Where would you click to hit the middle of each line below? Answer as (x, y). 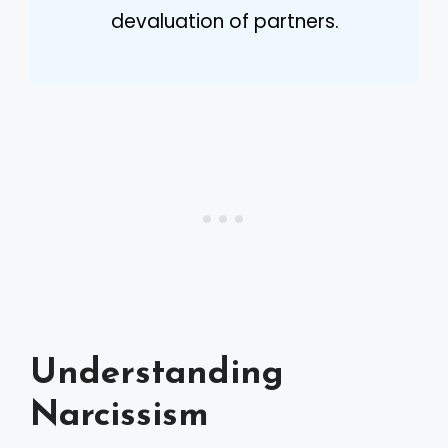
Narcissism (119, 416)
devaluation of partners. (225, 21)
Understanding (157, 374)
